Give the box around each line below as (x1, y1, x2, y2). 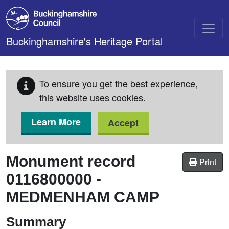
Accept (108, 116, 139, 129)
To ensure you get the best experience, (39, 77, 198, 90)
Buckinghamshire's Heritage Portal (6, 34, 163, 49)
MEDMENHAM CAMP (6, 189, 159, 205)
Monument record (6, 153, 135, 170)
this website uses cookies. (39, 90, 146, 104)
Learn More (31, 115, 81, 128)
